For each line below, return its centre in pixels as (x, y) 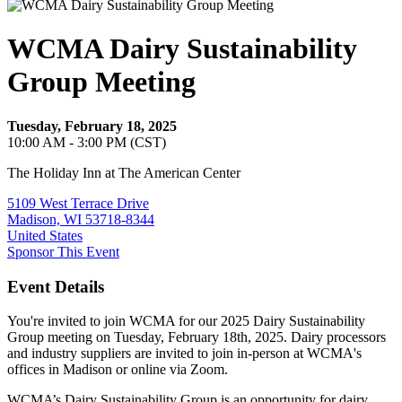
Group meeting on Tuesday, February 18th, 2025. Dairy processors (197, 337)
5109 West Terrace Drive (78, 203)
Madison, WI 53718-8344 (81, 219)
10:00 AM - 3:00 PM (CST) (87, 142)
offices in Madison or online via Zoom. (118, 370)
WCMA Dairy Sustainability (182, 49)
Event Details (56, 286)
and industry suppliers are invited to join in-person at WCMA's (184, 354)
